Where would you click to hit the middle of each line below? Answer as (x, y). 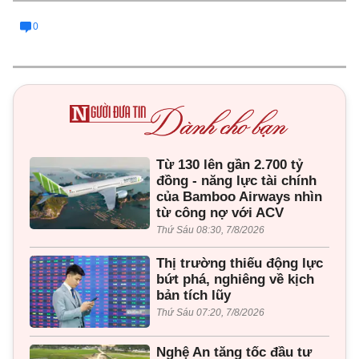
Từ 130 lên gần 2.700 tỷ (230, 164)
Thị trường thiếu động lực (240, 263)
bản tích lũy (194, 295)
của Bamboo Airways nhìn (239, 196)
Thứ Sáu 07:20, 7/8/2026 (210, 312)
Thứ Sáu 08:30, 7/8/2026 (210, 230)
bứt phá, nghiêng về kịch (235, 279)
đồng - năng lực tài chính (236, 180)
